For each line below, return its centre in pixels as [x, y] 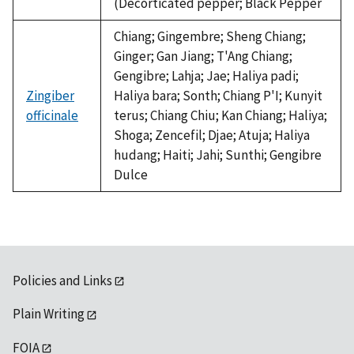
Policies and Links [62, 280]
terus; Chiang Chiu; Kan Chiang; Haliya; [220, 115]
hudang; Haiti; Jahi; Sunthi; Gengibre [218, 154]
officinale [52, 115]
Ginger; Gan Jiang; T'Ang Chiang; [203, 56]
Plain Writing [49, 314]
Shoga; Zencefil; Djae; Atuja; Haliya [212, 135]
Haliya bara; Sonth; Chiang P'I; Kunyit [218, 95]
